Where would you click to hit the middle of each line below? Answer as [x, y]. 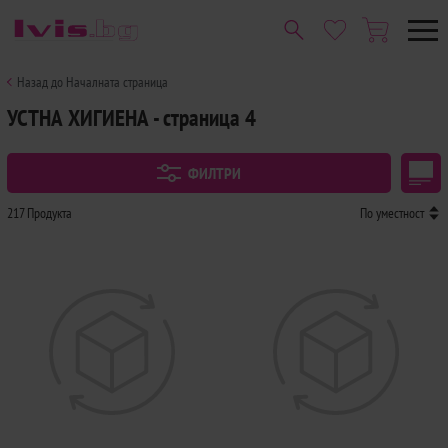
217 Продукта [39, 213]
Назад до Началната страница [92, 82]
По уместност [391, 213]
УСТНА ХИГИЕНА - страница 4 [131, 117]
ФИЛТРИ [215, 173]
